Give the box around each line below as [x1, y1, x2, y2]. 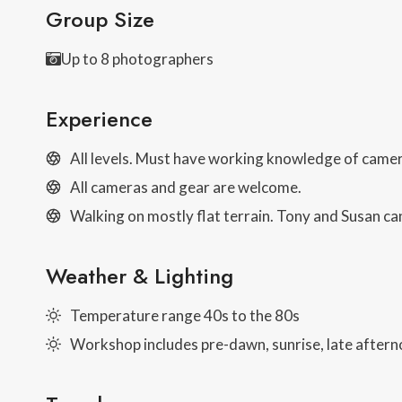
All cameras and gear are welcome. [70, 177, 301, 197]
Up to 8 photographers [61, 48, 214, 68]
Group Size [46, 3, 154, 35]
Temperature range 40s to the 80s [70, 305, 300, 325]
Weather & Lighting [46, 259, 233, 292]
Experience [46, 102, 153, 135]
